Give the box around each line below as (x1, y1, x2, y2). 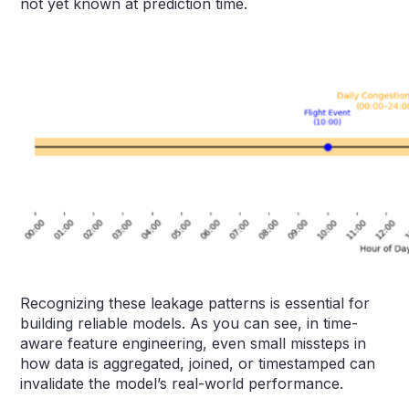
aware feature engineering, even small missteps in (20, 333, 367, 352)
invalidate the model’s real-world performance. (20, 373, 344, 393)
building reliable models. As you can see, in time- (20, 313, 359, 332)
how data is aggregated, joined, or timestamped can (20, 353, 376, 372)
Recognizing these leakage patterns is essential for (20, 293, 371, 312)
